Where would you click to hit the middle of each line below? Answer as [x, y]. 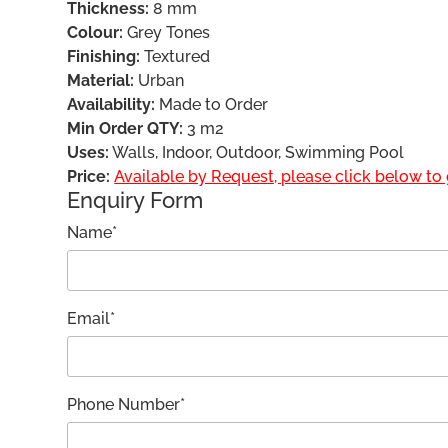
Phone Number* [126, 404]
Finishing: [104, 56]
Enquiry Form [135, 200]
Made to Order [212, 104]
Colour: [95, 32]
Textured [175, 56]
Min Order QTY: [125, 128]
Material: [101, 80]
